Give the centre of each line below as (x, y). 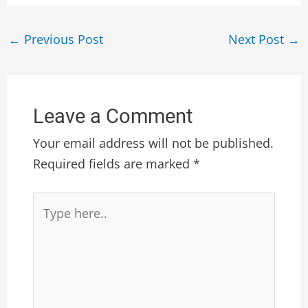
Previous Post (62, 40)
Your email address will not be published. (154, 143)
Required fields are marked (113, 164)
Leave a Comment (113, 117)
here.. (49, 223)
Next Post (258, 40)
